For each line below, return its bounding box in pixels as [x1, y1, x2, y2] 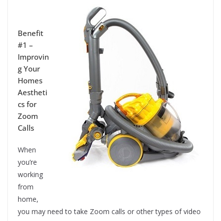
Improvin [18, 52, 49, 62]
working [18, 170, 43, 180]
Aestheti [18, 87, 47, 98]
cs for [18, 99, 37, 110]
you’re [18, 157, 37, 167]
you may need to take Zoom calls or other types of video [18, 207, 201, 217]
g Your [18, 64, 40, 74]
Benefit [18, 28, 43, 38]
